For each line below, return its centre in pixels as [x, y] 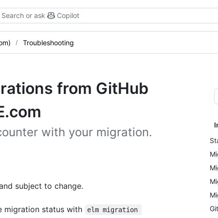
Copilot [68, 15]
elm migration [115, 210]
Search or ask [23, 15]
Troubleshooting [48, 42]
